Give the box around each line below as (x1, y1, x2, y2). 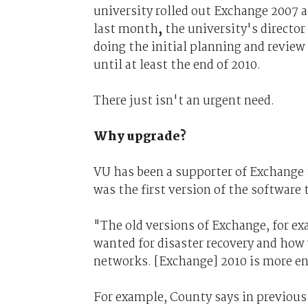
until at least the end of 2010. (93, 55, 261, 75)
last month (93, 19, 158, 39)
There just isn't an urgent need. (93, 91, 274, 111)
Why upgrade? (93, 126, 186, 146)
